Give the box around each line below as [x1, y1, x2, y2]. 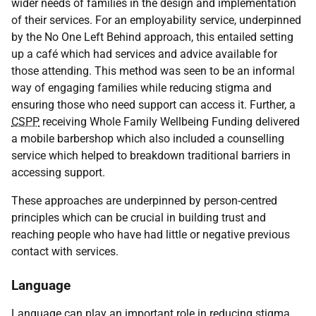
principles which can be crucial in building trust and [11, 211, 266, 224]
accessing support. [11, 166, 105, 179]
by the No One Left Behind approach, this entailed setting [11, 30, 293, 44]
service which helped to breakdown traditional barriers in [11, 149, 291, 162]
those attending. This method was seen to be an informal [11, 64, 295, 78]
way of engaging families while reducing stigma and [11, 81, 272, 95]
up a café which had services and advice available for [11, 47, 277, 61]
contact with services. [11, 245, 119, 258]
